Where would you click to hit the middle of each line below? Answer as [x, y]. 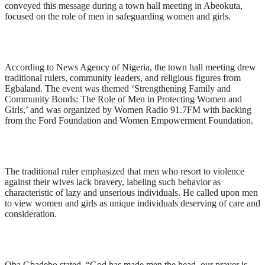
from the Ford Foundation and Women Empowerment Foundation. [129, 120]
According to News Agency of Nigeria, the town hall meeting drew [130, 67]
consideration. [31, 214]
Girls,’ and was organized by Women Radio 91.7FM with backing [128, 110]
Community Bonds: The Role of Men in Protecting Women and [123, 99]
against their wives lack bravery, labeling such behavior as [113, 182]
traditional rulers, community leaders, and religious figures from [123, 78]
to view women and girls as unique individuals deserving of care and [132, 203]
